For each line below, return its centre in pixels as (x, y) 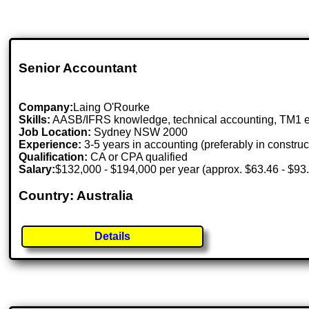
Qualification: (53, 157)
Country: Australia (76, 196)
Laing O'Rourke (112, 107)
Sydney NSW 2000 (141, 132)
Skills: (35, 119)
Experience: (50, 144)
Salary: (37, 169)
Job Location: (57, 132)
